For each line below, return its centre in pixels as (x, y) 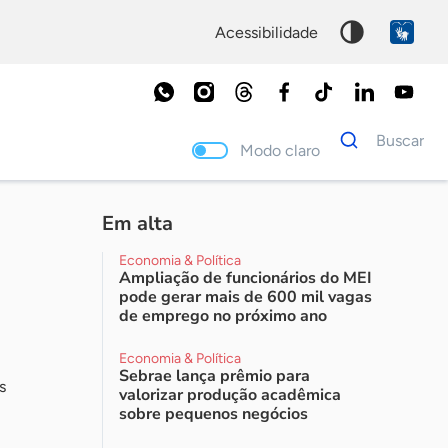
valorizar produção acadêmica (230, 395)
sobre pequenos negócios (213, 414)
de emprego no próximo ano (223, 316)
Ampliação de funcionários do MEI (245, 278)
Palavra (353, 199)
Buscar (405, 140)
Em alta (137, 223)
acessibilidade (272, 32)
